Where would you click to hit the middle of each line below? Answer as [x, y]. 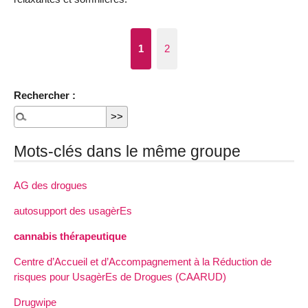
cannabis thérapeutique [70, 236]
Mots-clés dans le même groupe [127, 151]
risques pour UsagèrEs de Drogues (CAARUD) [120, 277]
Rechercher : [45, 95]
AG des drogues [51, 185]
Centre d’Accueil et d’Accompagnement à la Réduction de [143, 262]
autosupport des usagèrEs [73, 210]
